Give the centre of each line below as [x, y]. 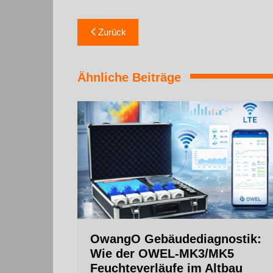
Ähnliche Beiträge [129, 77]
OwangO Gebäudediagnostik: [176, 239]
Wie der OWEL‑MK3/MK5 [162, 253]
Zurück [112, 32]
